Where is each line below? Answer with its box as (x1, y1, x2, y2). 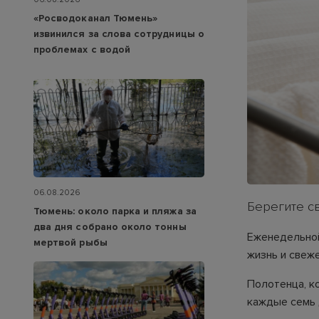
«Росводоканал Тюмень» (33, 12, 158, 25)
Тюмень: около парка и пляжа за (33, 204, 197, 217)
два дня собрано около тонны (33, 220, 187, 233)
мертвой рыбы (33, 236, 108, 249)
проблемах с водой (33, 43, 131, 56)
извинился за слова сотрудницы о (33, 28, 204, 41)
